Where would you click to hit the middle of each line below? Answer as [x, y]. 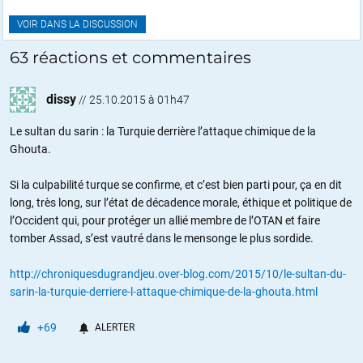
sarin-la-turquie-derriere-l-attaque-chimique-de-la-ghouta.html [164, 291]
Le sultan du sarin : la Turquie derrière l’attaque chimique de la [163, 131]
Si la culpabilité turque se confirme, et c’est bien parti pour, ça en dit [176, 184]
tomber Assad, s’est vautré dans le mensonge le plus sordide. [162, 238]
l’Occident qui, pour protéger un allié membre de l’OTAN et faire [165, 220]
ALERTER [115, 327]
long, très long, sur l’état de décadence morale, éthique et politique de [181, 202]
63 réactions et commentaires [130, 57]
